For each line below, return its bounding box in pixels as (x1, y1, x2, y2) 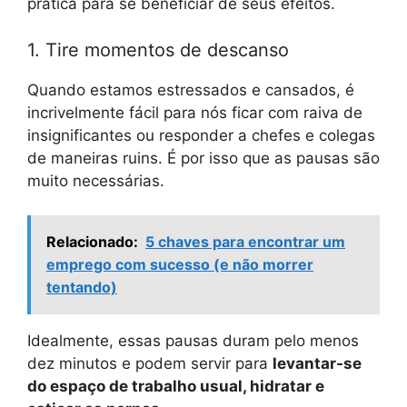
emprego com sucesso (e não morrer (46, 255, 313, 274)
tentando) (46, 278, 117, 297)
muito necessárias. (27, 171, 164, 190)
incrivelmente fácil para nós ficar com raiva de (27, 103, 362, 122)
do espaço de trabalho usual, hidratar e (27, 377, 324, 396)
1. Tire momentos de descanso (27, 38, 289, 61)
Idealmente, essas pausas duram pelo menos (27, 332, 359, 351)
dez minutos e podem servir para (27, 354, 273, 373)
